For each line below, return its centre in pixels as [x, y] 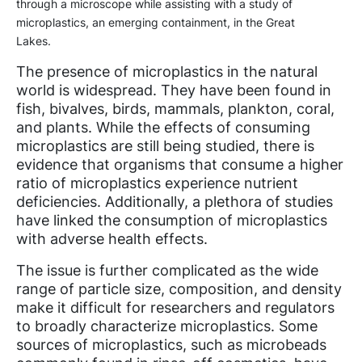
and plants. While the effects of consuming [163, 128]
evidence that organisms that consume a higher [180, 165]
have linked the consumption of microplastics [172, 221]
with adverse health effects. [114, 239]
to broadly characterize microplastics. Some [167, 326]
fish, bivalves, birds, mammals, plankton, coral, [175, 109]
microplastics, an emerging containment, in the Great [156, 22]
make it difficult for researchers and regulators [175, 308]
